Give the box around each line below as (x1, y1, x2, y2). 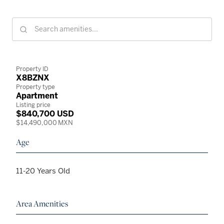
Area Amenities (16, 198, 68, 209)
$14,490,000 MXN (16, 118, 73, 127)
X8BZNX (16, 72, 50, 83)
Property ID (16, 64, 48, 73)
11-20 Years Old (16, 166, 70, 176)
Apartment (16, 90, 58, 101)
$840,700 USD (16, 108, 74, 119)
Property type (16, 82, 55, 91)
